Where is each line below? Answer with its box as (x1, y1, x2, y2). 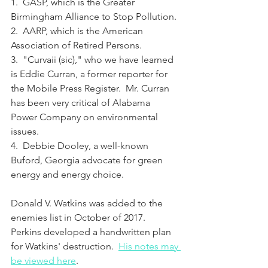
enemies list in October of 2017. (11, 211, 150, 223)
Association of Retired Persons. (11, 39, 142, 51)
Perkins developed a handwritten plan (11, 226, 173, 237)
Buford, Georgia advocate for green (11, 154, 165, 166)
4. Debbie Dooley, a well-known (11, 139, 151, 151)
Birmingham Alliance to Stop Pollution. (11, 10, 176, 22)
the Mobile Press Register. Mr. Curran (11, 82, 172, 94)
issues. (11, 125, 39, 137)
